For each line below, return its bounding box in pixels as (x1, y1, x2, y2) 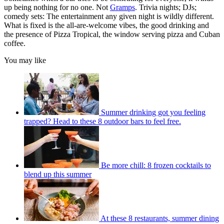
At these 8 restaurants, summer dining (100, 213, 219, 222)
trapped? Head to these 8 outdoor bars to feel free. (24, 116, 181, 125)
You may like (4, 55, 46, 64)
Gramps (110, 2, 135, 11)
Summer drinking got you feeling (101, 107, 205, 116)
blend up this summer (24, 169, 91, 178)
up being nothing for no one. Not (4, 2, 110, 11)
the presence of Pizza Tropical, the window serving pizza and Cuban (4, 29, 220, 38)
